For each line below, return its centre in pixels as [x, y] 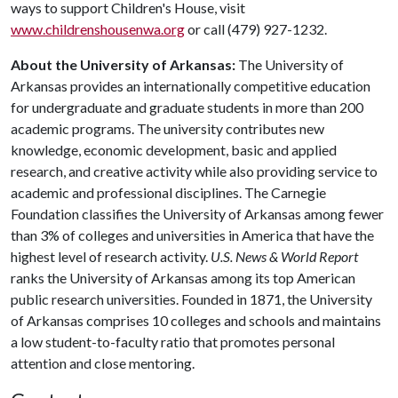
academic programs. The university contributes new [167, 128]
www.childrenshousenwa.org [98, 29]
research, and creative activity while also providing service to [194, 171]
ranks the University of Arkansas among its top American [183, 278]
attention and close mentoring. [103, 363]
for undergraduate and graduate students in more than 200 [187, 107]
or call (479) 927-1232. [256, 29]
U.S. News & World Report [284, 256]
